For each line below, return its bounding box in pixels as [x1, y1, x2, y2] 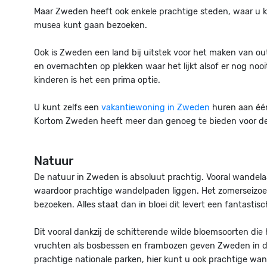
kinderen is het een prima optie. [34, 75, 160, 85]
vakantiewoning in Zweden [101, 103, 210, 113]
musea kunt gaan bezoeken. [34, 20, 147, 30]
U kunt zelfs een [34, 103, 101, 113]
